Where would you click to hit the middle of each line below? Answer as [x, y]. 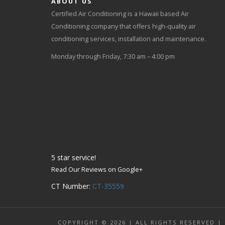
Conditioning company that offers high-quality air [124, 26]
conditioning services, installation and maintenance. [129, 39]
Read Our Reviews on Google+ [97, 170]
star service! [76, 157]
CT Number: [72, 186]
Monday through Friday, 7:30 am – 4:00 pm [113, 57]
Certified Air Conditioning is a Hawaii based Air [120, 14]
